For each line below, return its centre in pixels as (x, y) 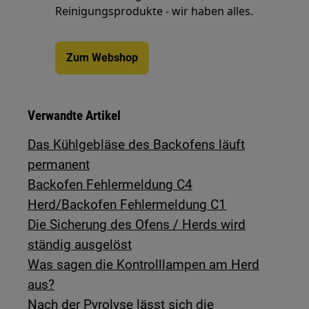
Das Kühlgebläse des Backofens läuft (137, 144)
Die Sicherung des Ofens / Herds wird (137, 224)
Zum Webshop (102, 57)
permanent (59, 164)
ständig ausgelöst (80, 244)
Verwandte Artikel (74, 115)
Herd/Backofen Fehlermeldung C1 (127, 204)
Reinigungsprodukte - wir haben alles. (154, 11)
